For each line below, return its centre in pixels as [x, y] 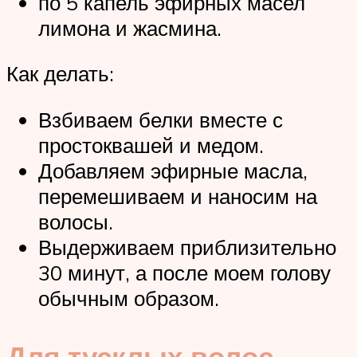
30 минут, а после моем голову [184, 273]
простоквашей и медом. [151, 145]
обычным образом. [129, 298]
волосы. [76, 222]
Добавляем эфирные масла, [173, 171]
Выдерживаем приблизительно [187, 247]
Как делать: [60, 74]
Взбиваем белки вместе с [161, 120]
